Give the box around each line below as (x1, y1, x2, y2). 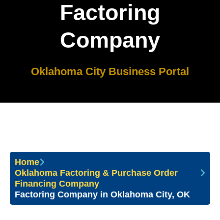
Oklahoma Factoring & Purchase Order (15, 168, 178, 178)
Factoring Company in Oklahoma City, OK (15, 190, 190, 199)
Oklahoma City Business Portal (31, 65, 189, 78)
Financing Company (15, 179, 99, 189)
